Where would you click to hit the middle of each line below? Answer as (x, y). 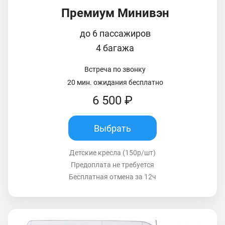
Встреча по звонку (115, 70)
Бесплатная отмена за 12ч (113, 177)
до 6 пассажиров (115, 34)
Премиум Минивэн (115, 13)
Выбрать (113, 128)
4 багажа (115, 48)
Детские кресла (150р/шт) (113, 153)
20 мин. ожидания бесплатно (115, 83)
